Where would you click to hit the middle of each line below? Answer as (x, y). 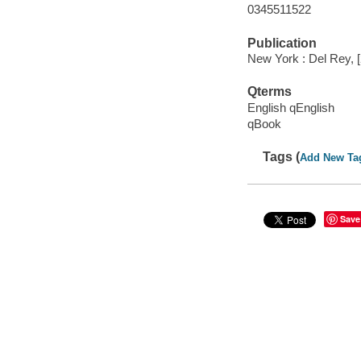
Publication (282, 43)
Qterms (269, 92)
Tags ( (282, 157)
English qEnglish (290, 107)
